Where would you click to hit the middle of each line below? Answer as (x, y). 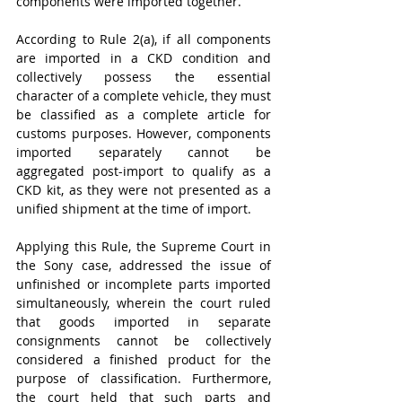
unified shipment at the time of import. (135, 209)
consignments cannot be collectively (144, 341)
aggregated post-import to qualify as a (144, 171)
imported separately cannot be (144, 152)
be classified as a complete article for (144, 114)
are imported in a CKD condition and (144, 58)
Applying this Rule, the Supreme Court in (144, 246)
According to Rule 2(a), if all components (144, 39)
